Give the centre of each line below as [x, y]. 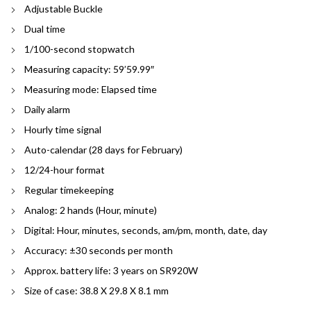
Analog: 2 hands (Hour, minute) [91, 210]
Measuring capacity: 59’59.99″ [89, 69]
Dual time [45, 29]
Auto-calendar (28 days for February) [103, 150]
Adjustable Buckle [64, 9]
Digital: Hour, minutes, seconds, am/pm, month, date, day [146, 230]
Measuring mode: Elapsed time [91, 89]
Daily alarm [47, 109]
